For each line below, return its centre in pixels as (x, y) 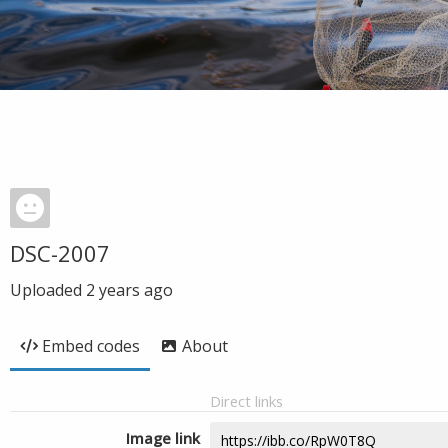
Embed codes (91, 346)
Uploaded (48, 290)
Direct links (246, 401)
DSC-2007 (60, 253)
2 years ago (129, 290)
